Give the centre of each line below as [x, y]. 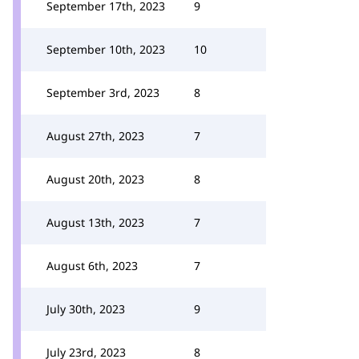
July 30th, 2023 [86, 309]
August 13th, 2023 [95, 222]
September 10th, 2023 [106, 49]
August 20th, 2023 [95, 179]
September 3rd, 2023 [103, 93]
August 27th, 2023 [95, 136]
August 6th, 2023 [92, 266]
